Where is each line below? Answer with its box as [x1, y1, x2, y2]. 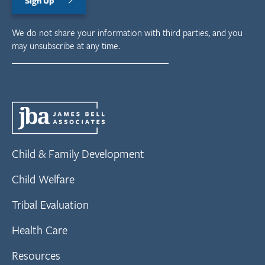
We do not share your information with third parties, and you [11, 26, 243, 38]
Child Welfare [11, 172, 75, 187]
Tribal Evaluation [11, 197, 89, 212]
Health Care [11, 222, 67, 238]
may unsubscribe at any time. [11, 39, 120, 51]
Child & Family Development [11, 146, 144, 161]
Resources [11, 248, 60, 263]
